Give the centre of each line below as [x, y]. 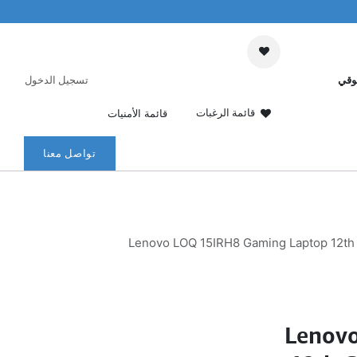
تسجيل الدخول [57, 79]
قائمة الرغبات [226, 113]
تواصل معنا [70, 153]
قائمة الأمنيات [137, 113]
